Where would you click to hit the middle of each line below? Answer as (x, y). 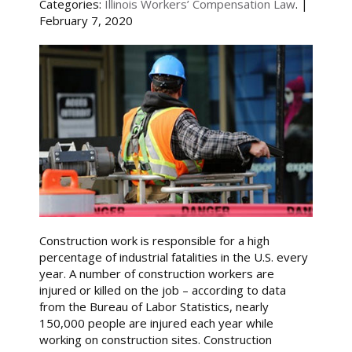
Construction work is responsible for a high (154, 241)
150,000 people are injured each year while (156, 323)
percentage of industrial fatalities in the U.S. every (174, 257)
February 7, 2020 (86, 20)
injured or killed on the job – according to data (163, 290)
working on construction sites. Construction (156, 340)
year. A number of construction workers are (157, 274)
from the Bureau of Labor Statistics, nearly (154, 307)
